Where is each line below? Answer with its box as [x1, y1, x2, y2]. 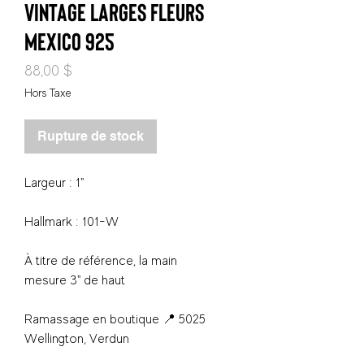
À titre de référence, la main [24, 253, 177, 269]
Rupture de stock [37, 128, 144, 145]
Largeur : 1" [24, 175, 84, 191]
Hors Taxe [24, 86, 71, 100]
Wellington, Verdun [24, 331, 129, 347]
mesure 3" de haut [24, 273, 128, 288]
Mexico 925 [24, 26, 115, 56]
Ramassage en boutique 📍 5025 [24, 312, 206, 327]
